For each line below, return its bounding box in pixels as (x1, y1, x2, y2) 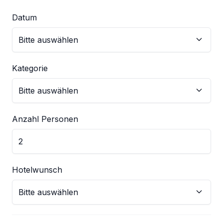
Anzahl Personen (12, 114, 78, 124)
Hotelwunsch (12, 165, 62, 175)
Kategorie (12, 63, 48, 74)
